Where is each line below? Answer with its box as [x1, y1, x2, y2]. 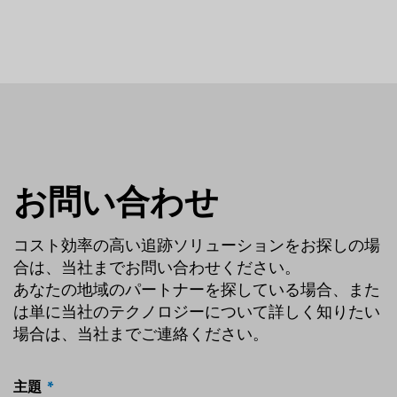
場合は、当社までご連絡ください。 [13, 323, 269, 344]
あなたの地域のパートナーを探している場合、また [13, 279, 380, 300]
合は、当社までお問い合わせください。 [13, 257, 300, 277]
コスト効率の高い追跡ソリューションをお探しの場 [13, 235, 380, 255]
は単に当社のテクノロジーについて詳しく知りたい [13, 301, 380, 322]
